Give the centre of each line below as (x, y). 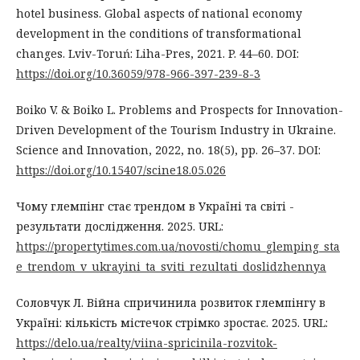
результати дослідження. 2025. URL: (120, 226)
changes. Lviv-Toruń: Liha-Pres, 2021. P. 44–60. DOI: (157, 53)
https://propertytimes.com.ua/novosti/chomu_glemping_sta (178, 246)
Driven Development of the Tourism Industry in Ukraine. (176, 129)
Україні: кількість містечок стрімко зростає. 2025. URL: (172, 322)
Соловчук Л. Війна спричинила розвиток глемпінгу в (171, 302)
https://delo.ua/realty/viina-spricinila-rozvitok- (147, 342)
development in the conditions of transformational (159, 33)
